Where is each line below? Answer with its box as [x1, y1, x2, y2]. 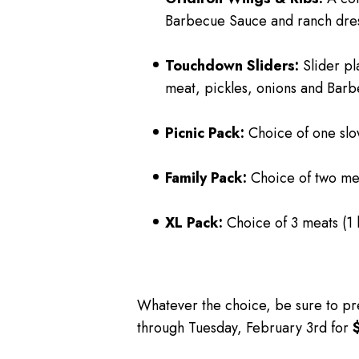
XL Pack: [164, 212, 223, 234]
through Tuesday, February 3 [136, 317, 313, 338]
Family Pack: [164, 167, 247, 189]
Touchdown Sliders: [164, 55, 299, 77]
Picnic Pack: [164, 123, 244, 144]
